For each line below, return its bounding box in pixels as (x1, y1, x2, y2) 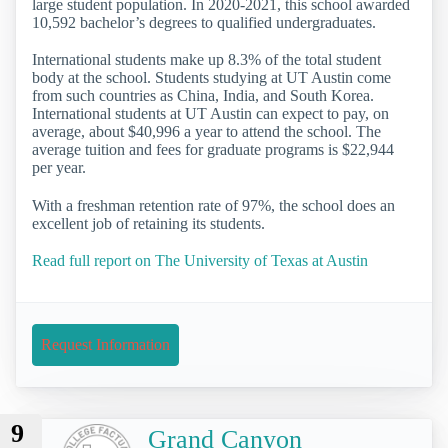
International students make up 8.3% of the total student (32, 51, 381, 69)
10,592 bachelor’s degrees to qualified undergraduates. (32, 14, 376, 32)
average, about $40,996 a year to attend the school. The (32, 123, 381, 141)
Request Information (41, 335, 170, 353)
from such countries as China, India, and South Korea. (32, 87, 374, 105)
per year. (32, 159, 86, 177)
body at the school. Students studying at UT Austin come (32, 69, 391, 87)
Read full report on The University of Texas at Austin (32, 251, 368, 269)
